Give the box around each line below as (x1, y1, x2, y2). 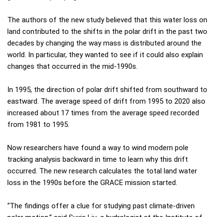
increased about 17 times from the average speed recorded (7, 108, 199, 118)
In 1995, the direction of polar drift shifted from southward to (7, 85, 207, 94)
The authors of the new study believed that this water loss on (7, 15, 207, 25)
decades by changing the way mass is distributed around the (7, 39, 201, 48)
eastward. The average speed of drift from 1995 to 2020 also (7, 97, 205, 106)
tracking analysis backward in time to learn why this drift (7, 155, 188, 164)
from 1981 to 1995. (7, 120, 69, 129)
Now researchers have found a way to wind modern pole (7, 143, 188, 153)
